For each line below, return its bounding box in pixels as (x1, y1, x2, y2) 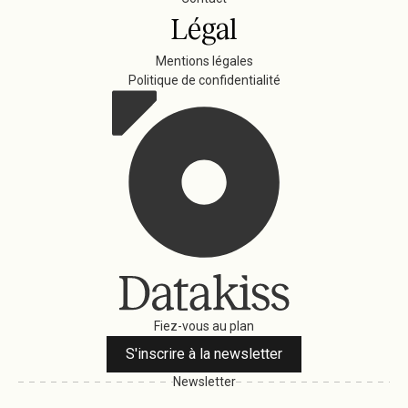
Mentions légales (155, 53, 253, 68)
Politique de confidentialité (127, 72, 280, 87)
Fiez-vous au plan (154, 318, 254, 333)
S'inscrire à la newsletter (126, 344, 282, 362)
